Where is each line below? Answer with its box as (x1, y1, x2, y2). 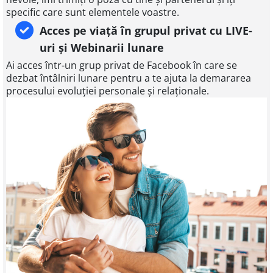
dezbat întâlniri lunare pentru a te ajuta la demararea (6, 71, 251, 85)
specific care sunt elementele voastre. (6, 5, 179, 19)
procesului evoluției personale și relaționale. (6, 84, 209, 98)
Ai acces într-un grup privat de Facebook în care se (6, 58, 237, 73)
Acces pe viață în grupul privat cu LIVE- (40, 23, 252, 38)
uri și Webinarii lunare (40, 40, 164, 55)
